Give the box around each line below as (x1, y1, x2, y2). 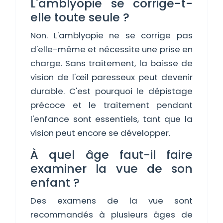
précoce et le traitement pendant (30, 99, 193, 111)
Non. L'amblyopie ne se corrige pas (30, 29, 193, 41)
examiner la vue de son (30, 160, 193, 177)
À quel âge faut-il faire (30, 146, 193, 163)
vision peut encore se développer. (30, 127, 170, 139)
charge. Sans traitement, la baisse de (30, 57, 193, 69)
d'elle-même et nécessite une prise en (30, 43, 193, 55)
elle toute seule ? (30, 9, 129, 25)
